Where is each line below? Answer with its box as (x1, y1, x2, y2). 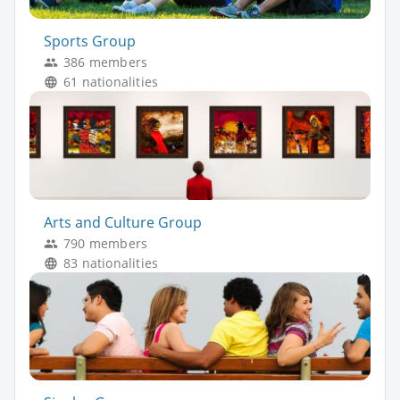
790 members (63, 234, 148, 252)
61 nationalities (63, 73, 159, 91)
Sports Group (44, 31, 136, 52)
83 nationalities (63, 254, 159, 271)
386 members (63, 54, 148, 71)
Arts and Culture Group (44, 212, 202, 232)
